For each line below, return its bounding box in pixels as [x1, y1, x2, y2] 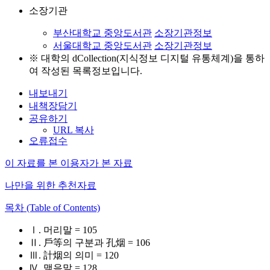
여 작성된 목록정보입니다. [29, 66, 142, 76]
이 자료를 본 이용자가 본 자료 [5, 158, 133, 168]
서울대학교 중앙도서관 [53, 40, 152, 51]
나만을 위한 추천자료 [5, 180, 96, 190]
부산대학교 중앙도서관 [53, 28, 152, 38]
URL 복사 [53, 125, 94, 135]
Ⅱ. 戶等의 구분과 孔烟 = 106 [29, 237, 150, 248]
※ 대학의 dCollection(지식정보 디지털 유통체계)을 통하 [29, 53, 265, 63]
